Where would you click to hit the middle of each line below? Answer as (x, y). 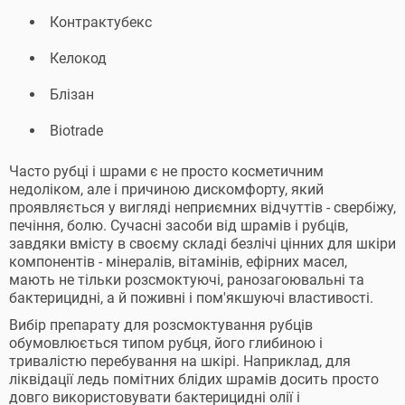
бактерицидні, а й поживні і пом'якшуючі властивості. (191, 298)
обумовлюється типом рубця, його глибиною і (166, 343)
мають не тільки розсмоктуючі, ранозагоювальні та (187, 280)
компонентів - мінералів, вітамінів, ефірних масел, (178, 262)
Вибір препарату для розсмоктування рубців (161, 325)
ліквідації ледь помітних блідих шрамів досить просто (194, 379)
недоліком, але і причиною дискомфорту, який (166, 189)
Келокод (78, 58)
